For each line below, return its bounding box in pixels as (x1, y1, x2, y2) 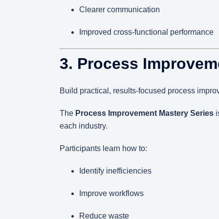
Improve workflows (79, 189, 144, 197)
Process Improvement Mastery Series (75, 109, 214, 117)
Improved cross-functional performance (79, 28, 214, 36)
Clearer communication (79, 5, 160, 14)
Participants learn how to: (60, 144, 147, 153)
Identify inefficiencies (79, 167, 152, 175)
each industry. (60, 122, 108, 130)
